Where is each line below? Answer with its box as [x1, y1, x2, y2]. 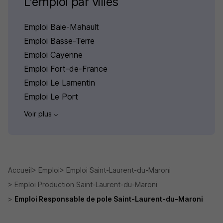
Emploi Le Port [24, 92, 78, 102]
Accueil [8, 165, 32, 174]
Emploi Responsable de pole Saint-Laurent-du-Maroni [14, 194, 203, 203]
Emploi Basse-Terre [24, 36, 95, 46]
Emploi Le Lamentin [24, 78, 95, 88]
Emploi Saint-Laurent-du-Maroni [66, 165, 171, 174]
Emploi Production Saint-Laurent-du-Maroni [14, 180, 157, 189]
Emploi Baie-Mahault [24, 22, 99, 32]
